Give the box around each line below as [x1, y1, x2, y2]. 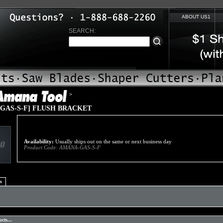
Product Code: [24, 144, 58, 150]
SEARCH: [69, 27, 96, 34]
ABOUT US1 [182, 14, 211, 19]
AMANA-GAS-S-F [59, 144, 101, 150]
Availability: [24, 138, 54, 144]
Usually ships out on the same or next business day [54, 138, 172, 144]
